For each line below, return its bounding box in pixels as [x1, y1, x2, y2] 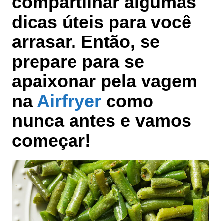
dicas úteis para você [12, 12, 191, 33]
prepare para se [12, 51, 144, 72]
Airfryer [37, 91, 101, 111]
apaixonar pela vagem [12, 71, 197, 92]
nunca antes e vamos [12, 110, 191, 131]
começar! [12, 130, 91, 151]
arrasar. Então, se [12, 32, 160, 52]
